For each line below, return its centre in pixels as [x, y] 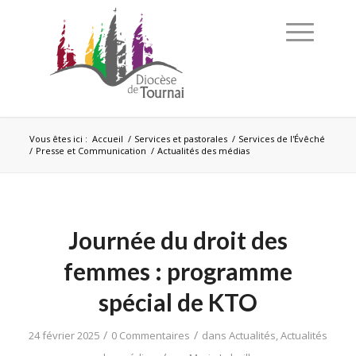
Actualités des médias [203, 151]
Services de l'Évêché [281, 139]
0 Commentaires [150, 335]
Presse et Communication [91, 151]
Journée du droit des [178, 240]
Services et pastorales [180, 139]
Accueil [107, 139]
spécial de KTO [178, 302]
